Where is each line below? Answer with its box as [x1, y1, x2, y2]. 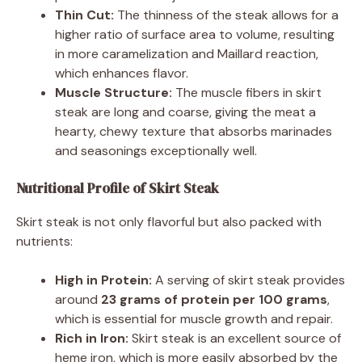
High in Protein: [55, 271, 152, 288]
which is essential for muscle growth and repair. [55, 309, 333, 327]
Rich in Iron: [55, 329, 128, 347]
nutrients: [16, 232, 73, 250]
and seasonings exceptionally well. [55, 141, 257, 159]
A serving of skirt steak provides [152, 271, 345, 288]
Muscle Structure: [55, 83, 172, 101]
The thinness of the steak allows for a [114, 6, 339, 23]
